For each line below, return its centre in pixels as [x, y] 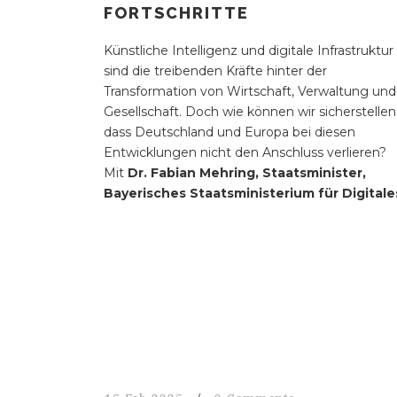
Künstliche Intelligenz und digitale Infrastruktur [249, 51]
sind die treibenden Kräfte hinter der [215, 71]
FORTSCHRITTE [176, 13]
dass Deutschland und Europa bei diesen [230, 132]
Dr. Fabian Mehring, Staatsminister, [247, 173]
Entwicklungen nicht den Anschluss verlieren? [245, 153]
